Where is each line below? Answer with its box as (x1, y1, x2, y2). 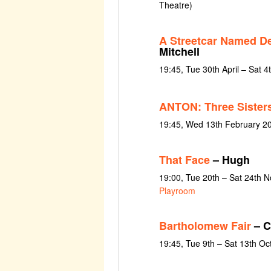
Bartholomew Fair (158, 218, 251, 234)
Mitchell (158, 43, 200, 59)
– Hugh (209, 151, 250, 168)
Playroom (158, 184, 195, 197)
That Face (158, 151, 210, 168)
